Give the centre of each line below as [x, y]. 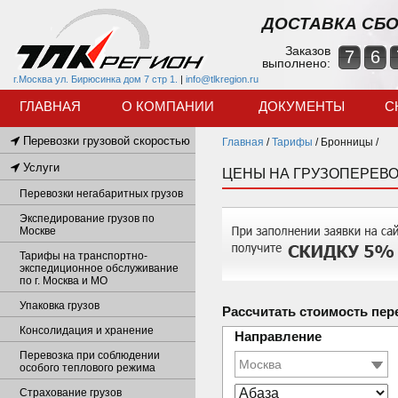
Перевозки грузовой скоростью [105, 141]
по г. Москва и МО [64, 281]
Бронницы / [350, 142]
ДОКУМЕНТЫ [301, 106]
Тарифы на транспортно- [84, 256]
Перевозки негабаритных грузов [101, 194]
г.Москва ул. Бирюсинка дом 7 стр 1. [96, 79]
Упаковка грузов [60, 306]
